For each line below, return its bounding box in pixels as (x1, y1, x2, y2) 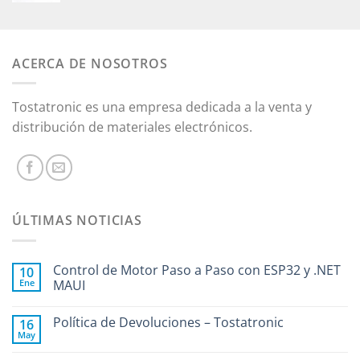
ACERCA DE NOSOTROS (12, 54, 168, 72)
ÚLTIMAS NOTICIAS (12, 211, 142, 230)
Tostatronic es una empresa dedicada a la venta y (12, 98, 312, 117)
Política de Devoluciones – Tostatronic (53, 313, 284, 331)
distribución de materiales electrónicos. (12, 118, 252, 137)
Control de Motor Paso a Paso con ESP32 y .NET (53, 260, 341, 279)
